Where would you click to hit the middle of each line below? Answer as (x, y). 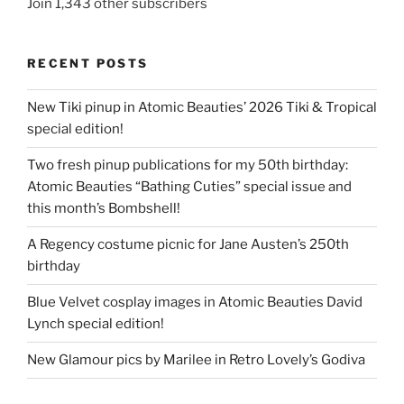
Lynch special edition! (96, 324)
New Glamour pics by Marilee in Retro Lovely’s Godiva (196, 360)
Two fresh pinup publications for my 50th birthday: (188, 165)
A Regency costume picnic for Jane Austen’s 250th (188, 245)
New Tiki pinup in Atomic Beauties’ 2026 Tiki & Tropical (202, 108)
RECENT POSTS (88, 64)
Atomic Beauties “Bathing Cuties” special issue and (189, 187)
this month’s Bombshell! (104, 209)
